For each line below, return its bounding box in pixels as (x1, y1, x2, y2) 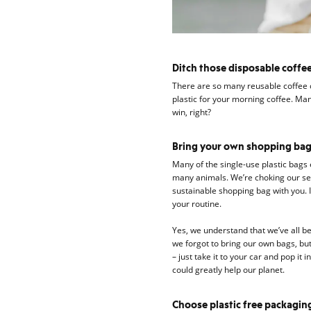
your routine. (171, 198, 221, 210)
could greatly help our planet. (171, 264, 285, 276)
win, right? (171, 106, 211, 118)
